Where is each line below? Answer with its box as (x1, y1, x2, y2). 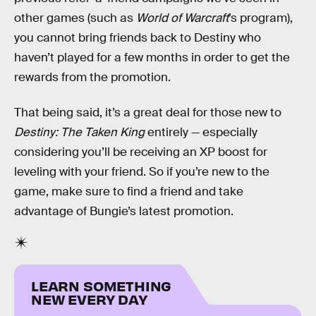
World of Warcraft (136, 11, 229, 26)
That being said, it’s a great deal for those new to (14, 104, 281, 120)
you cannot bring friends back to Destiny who (14, 30, 261, 46)
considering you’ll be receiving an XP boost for (14, 144, 267, 159)
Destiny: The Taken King (14, 124, 145, 140)
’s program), (229, 11, 293, 26)
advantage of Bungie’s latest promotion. (14, 203, 233, 219)
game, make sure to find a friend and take (14, 183, 243, 199)
